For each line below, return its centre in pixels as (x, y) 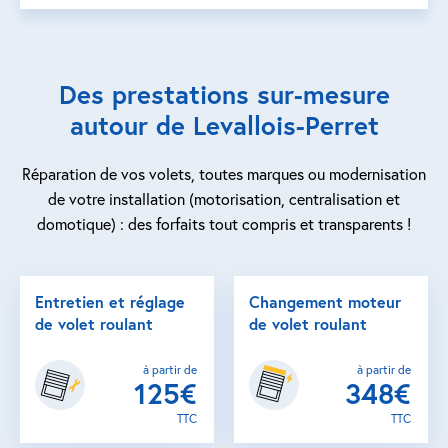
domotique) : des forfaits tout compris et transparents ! (224, 223)
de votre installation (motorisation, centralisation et (224, 198)
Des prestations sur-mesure (224, 94)
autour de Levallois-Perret (224, 125)
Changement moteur (325, 301)
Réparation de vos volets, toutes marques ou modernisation (224, 173)
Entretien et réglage (110, 301)
